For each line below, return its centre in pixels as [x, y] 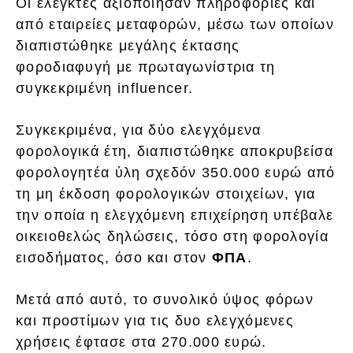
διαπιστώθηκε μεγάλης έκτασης [128, 45]
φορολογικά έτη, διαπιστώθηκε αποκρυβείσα [175, 151]
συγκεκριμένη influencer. [105, 88]
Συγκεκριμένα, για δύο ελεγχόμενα [139, 130]
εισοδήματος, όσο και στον [114, 257]
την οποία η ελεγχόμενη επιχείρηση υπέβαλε [175, 215]
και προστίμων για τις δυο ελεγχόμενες [155, 320]
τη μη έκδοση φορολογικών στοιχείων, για [166, 193]
